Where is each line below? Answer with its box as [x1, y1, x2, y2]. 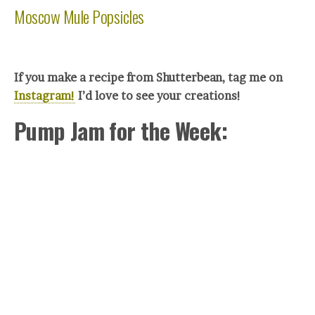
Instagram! [14, 88, 75, 103]
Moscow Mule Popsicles [14, 3, 148, 29]
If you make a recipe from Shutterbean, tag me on [14, 70, 283, 84]
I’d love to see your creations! [75, 88, 244, 103]
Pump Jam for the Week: [14, 113, 227, 147]
